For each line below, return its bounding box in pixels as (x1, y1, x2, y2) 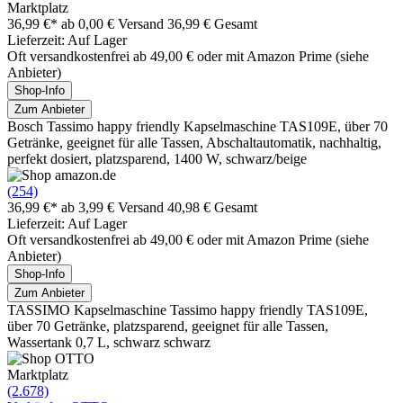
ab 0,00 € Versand (61, 15, 167, 31)
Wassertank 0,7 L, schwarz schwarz (7, 334, 210, 350)
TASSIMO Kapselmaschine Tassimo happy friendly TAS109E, (7, 301, 368, 318)
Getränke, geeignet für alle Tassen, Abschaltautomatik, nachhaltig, (7, 134, 381, 150)
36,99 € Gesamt (167, 15, 257, 31)
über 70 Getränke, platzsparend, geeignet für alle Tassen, (7, 318, 328, 334)
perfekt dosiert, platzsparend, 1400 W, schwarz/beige (7, 150, 307, 166)
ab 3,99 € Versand (61, 199, 167, 215)
